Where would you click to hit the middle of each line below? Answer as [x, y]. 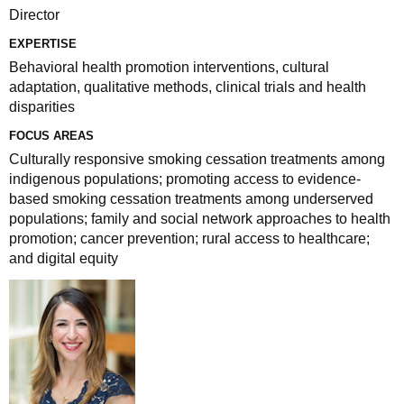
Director [34, 15]
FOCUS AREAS [51, 136]
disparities [42, 107]
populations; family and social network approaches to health [200, 219]
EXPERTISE [43, 44]
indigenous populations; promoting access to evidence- [185, 179]
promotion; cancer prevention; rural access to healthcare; [189, 239]
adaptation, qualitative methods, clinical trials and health [188, 87]
